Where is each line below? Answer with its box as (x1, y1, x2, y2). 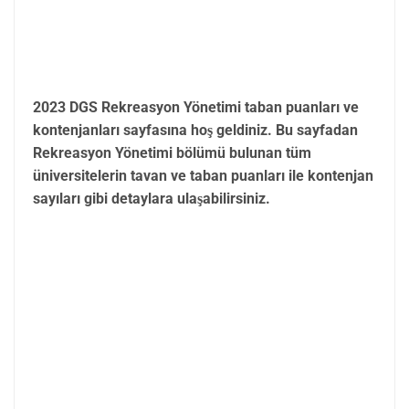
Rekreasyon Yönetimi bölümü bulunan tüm (33, 143, 311, 162)
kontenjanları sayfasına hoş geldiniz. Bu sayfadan (33, 121, 358, 139)
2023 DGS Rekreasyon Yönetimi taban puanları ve (33, 98, 359, 116)
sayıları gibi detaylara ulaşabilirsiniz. (33, 189, 270, 207)
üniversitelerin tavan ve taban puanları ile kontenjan (33, 166, 373, 184)
